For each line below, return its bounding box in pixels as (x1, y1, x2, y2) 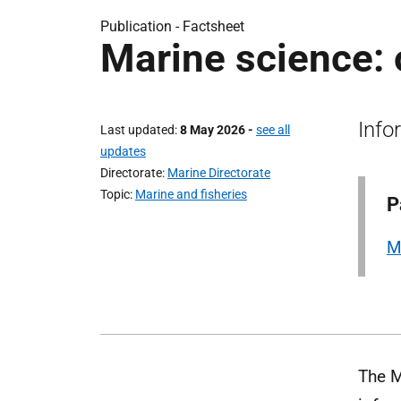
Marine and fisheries (135, 187, 247, 201)
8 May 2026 (180, 123, 245, 137)
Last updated (100, 123, 175, 137)
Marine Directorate (167, 166, 270, 180)
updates (100, 144, 146, 158)
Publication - (100, 18, 183, 35)
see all (256, 123, 290, 137)
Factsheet (183, 18, 244, 35)
